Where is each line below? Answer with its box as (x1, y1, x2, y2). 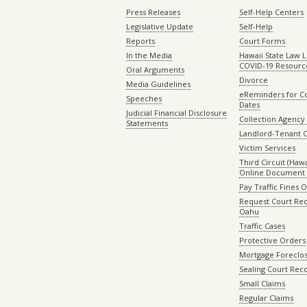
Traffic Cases (239, 221, 286, 232)
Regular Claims (239, 293, 294, 304)
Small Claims (239, 278, 286, 289)
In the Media (126, 50, 172, 61)
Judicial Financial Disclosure (126, 108, 227, 119)
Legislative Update (126, 21, 193, 32)
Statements (126, 118, 168, 129)
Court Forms (239, 36, 286, 47)
